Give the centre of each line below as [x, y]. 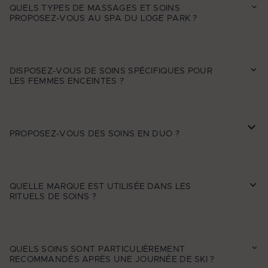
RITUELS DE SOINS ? [53, 197]
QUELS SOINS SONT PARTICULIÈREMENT [97, 249]
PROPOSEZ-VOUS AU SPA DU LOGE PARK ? [103, 19]
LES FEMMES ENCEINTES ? [66, 82]
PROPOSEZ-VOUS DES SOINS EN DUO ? [94, 134]
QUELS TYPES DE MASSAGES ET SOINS [95, 9]
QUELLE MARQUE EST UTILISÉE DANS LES [100, 186]
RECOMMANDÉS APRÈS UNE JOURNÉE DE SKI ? [113, 259]
